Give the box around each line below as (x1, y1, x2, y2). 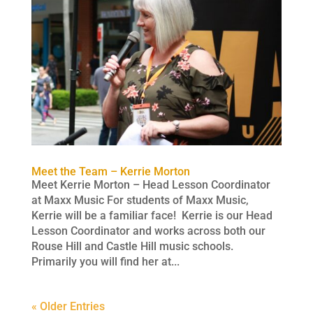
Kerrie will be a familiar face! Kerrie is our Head (31, 209, 272, 222)
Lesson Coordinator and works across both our (31, 224, 265, 238)
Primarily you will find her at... (31, 255, 180, 268)
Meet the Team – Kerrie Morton (31, 165, 190, 178)
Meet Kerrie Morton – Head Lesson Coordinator (31, 178, 270, 191)
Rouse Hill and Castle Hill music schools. (31, 240, 236, 253)
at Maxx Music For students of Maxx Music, (31, 194, 249, 207)
